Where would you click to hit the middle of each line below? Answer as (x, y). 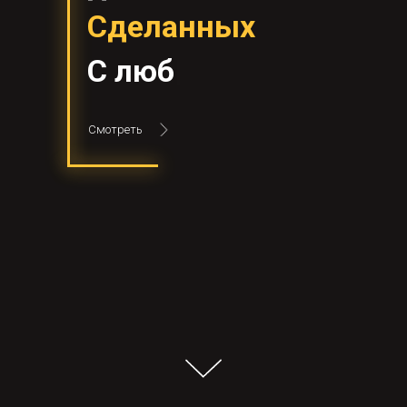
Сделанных (171, 26)
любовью (183, 71)
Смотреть (115, 129)
